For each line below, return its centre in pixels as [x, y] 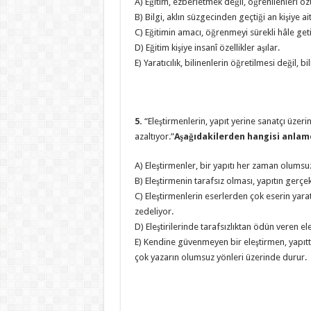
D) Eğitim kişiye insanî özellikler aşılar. [207, 48]
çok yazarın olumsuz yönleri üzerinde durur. [220, 257]
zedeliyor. [154, 211]
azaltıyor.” [154, 136]
